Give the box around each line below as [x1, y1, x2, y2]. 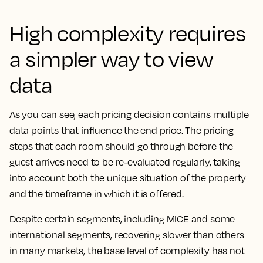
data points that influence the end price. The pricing [9, 124, 234, 136]
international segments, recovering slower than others [9, 229, 244, 241]
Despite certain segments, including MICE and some [9, 213, 235, 225]
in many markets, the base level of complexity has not [9, 245, 245, 257]
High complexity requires [9, 20, 246, 46]
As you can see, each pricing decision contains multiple [9, 109, 249, 120]
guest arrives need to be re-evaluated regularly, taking [9, 156, 241, 168]
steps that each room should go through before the [9, 140, 234, 152]
